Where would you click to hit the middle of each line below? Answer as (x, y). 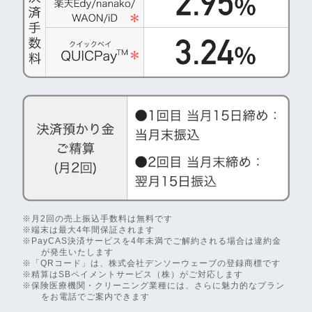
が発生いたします (78, 252)
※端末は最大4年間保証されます (88, 230)
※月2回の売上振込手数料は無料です (97, 219)
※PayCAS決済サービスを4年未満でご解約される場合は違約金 (152, 241)
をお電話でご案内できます (96, 297)
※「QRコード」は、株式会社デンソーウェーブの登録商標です (151, 264)
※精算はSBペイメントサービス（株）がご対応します (133, 275)
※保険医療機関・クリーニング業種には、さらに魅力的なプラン (154, 286)
